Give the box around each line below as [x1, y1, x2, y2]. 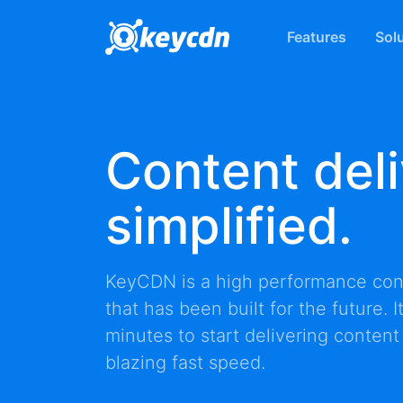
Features [286, 28, 346, 46]
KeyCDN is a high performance [105, 271, 372, 292]
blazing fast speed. [105, 352, 265, 373]
